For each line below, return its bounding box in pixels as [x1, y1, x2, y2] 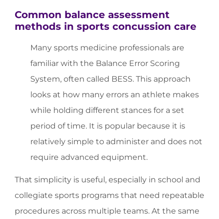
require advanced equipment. [30, 153, 148, 162]
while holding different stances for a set [30, 106, 184, 115]
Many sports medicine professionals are [30, 43, 184, 53]
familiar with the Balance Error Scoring [30, 59, 180, 68]
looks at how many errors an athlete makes [30, 90, 199, 100]
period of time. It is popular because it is [30, 121, 185, 131]
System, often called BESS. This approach [30, 74, 191, 84]
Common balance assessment [15, 9, 170, 21]
